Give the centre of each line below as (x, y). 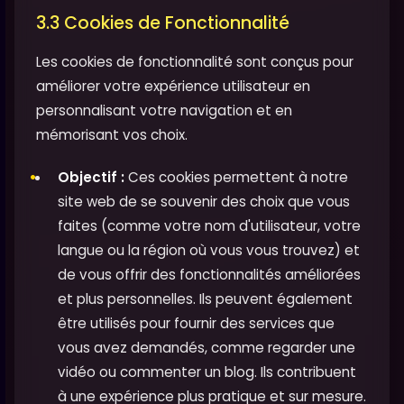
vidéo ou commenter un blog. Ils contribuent (207, 372)
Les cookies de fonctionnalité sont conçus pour (195, 62)
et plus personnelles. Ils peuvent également (205, 298)
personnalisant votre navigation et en (164, 111)
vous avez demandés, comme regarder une (207, 347)
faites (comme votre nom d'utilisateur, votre (209, 225)
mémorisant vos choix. (112, 135)
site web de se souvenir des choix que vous (204, 201)
